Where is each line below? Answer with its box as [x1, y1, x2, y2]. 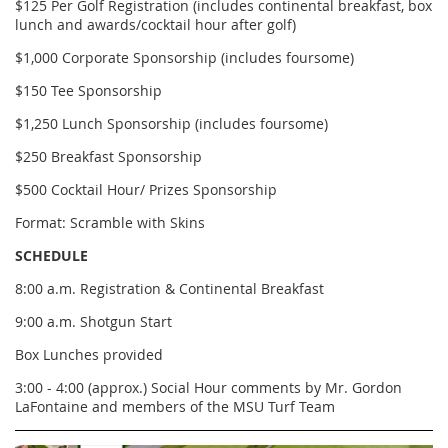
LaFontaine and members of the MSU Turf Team [15, 397, 335, 417]
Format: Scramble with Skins [15, 213, 205, 233]
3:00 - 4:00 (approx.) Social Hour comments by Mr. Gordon [15, 378, 402, 398]
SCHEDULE [15, 246, 88, 266]
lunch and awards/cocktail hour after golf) [15, 15, 296, 35]
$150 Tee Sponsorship [15, 81, 162, 101]
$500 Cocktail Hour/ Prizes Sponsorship [15, 180, 277, 200]
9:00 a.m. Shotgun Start [15, 312, 172, 332]
